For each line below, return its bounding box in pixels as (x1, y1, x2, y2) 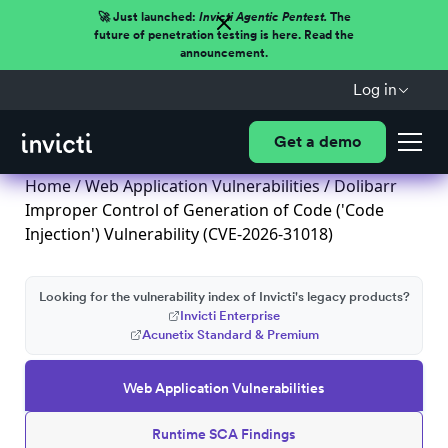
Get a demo (273, 132, 361, 151)
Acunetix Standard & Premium (141, 327, 319, 342)
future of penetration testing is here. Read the (94, 28, 354, 42)
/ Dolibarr (320, 175, 397, 197)
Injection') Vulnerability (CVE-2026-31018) (25, 223, 333, 245)
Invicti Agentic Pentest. (198, 10, 327, 24)
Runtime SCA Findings (152, 426, 296, 442)
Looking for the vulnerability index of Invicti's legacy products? (38, 289, 410, 304)
